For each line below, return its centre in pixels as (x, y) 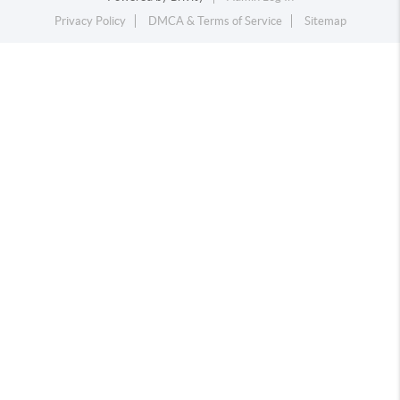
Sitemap (325, 21)
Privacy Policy (90, 21)
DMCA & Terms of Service (215, 21)
